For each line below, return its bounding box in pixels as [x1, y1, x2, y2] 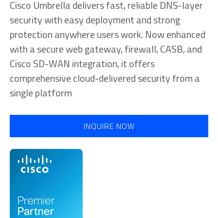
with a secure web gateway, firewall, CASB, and [10, 41, 202, 56]
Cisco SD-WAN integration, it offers [10, 55, 155, 71]
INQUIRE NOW [83, 120, 135, 132]
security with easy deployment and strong [10, 12, 180, 27]
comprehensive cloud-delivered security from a [10, 70, 200, 86]
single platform [10, 85, 72, 100]
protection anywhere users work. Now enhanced [10, 26, 205, 42]
